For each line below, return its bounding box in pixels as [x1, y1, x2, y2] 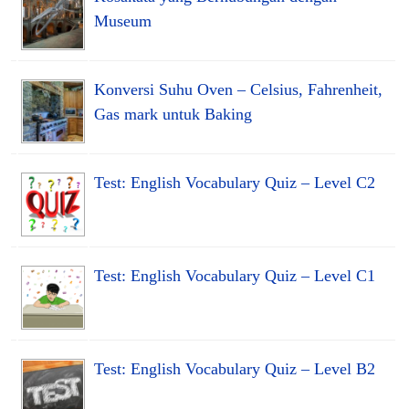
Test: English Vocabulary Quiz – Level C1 [94, 266, 375, 285]
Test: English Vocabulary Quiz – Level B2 [94, 359, 375, 378]
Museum [94, 11, 152, 30]
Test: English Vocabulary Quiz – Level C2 [94, 173, 375, 192]
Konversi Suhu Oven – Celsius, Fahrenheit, [94, 79, 383, 99]
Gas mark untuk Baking [94, 104, 252, 123]
